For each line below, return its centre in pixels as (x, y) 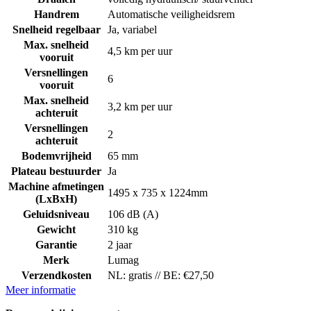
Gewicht (56, 230)
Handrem (56, 15)
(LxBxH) (56, 199)
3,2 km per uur (140, 107)
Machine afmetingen (56, 187)
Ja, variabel (132, 30)
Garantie (56, 245)
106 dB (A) (133, 215)
